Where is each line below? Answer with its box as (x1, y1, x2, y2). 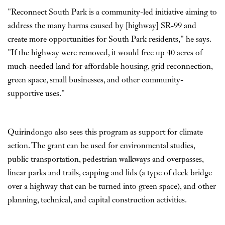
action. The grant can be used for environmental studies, (8, 142, 195, 150)
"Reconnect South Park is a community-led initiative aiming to (8, 8, 217, 17)
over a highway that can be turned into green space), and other (8, 182, 216, 191)
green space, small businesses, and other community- (8, 76, 183, 84)
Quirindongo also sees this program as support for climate (8, 128, 203, 137)
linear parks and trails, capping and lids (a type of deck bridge (8, 169, 212, 177)
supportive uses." (8, 89, 65, 98)
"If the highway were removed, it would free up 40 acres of (8, 49, 202, 57)
